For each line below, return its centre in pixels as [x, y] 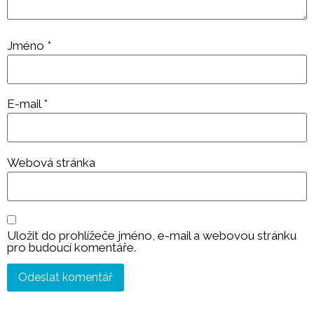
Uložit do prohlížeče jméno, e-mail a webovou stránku [152, 235]
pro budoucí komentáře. [71, 247]
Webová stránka [51, 162]
